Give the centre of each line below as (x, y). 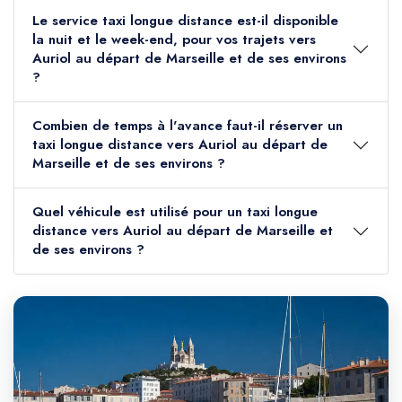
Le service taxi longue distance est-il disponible (185, 21)
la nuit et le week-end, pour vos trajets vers (174, 40)
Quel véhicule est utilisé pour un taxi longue (175, 212)
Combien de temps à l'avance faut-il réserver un (188, 126)
